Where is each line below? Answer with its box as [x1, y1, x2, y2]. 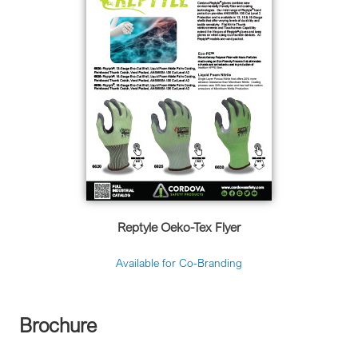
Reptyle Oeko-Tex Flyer [117, 218, 241, 235]
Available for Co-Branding [116, 256, 242, 269]
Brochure [8, 312, 97, 337]
